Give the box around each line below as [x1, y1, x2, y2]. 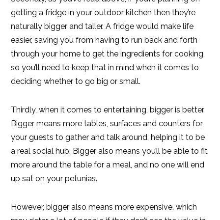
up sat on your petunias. [11, 174, 98, 183]
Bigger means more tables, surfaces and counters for [11, 119, 203, 128]
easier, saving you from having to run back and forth [11, 35, 198, 45]
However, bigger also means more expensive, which [11, 202, 197, 212]
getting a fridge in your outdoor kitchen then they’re [11, 8, 196, 17]
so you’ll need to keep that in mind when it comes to [11, 63, 199, 72]
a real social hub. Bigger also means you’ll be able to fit [11, 146, 208, 156]
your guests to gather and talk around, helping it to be [11, 133, 205, 142]
